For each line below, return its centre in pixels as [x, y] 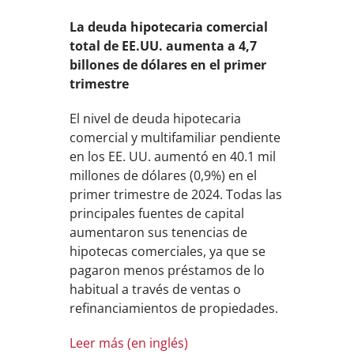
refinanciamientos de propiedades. [174, 308]
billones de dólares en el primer [168, 65]
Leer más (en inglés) [129, 343]
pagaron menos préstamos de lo [168, 270]
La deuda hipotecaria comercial [169, 27]
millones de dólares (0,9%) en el [164, 175]
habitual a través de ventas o [156, 289]
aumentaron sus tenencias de [159, 232]
